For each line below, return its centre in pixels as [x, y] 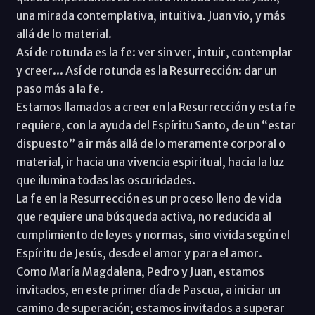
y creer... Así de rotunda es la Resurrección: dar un [146, 70]
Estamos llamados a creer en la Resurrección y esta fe [155, 107]
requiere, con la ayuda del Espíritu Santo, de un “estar [156, 125]
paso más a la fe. [59, 88]
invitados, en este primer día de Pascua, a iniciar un [148, 289]
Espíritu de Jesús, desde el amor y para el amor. [139, 253]
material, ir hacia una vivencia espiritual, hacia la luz [150, 161]
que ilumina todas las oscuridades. [105, 180]
